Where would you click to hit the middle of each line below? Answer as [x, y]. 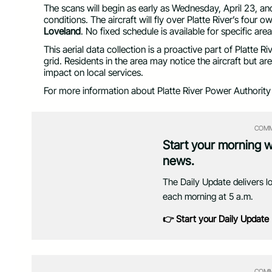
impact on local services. [93, 72]
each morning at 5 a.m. [208, 196]
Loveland [62, 32]
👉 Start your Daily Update [216, 219]
